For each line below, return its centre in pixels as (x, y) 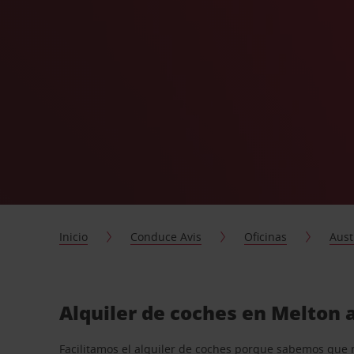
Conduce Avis (166, 237)
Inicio (74, 237)
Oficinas (266, 237)
